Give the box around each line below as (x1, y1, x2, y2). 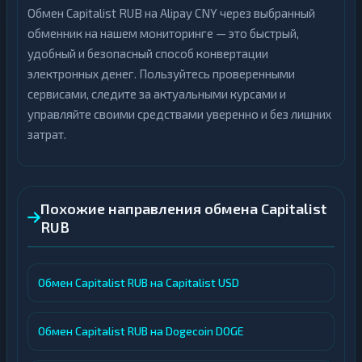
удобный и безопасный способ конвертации (27, 46, 268, 61)
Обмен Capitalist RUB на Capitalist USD (38, 276, 239, 289)
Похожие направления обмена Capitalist (40, 200, 327, 217)
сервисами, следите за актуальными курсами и (27, 86, 286, 101)
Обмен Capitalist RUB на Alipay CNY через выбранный (27, 6, 315, 20)
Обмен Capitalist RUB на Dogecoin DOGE (38, 324, 244, 338)
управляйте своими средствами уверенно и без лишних (27, 107, 331, 121)
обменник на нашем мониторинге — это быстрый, (27, 26, 299, 40)
